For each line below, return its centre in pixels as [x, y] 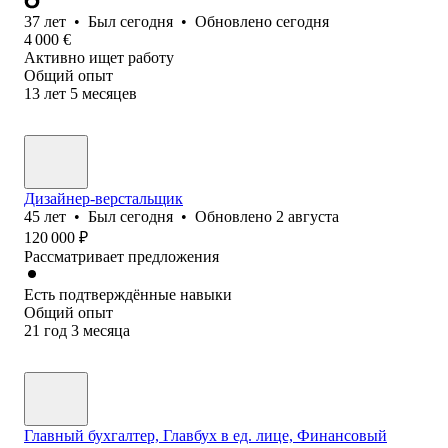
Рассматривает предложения [121, 256]
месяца [106, 330]
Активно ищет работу [99, 57]
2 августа [307, 216]
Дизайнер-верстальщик [103, 198]
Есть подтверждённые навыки [128, 294]
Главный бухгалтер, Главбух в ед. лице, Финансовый [205, 435]
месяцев [109, 93]
